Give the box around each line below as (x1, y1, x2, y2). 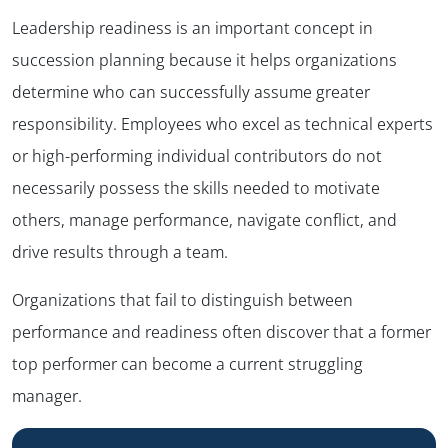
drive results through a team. (12, 240, 228, 263)
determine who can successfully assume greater (12, 80, 370, 103)
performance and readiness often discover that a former (12, 320, 431, 343)
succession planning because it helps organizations (12, 48, 397, 71)
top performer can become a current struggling (12, 352, 363, 375)
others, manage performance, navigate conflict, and (12, 208, 397, 231)
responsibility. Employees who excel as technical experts (12, 112, 433, 135)
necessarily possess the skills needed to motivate (12, 176, 380, 199)
